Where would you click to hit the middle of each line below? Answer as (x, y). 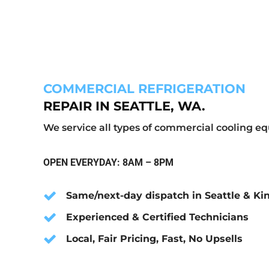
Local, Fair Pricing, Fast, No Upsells (155, 238)
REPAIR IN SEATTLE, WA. (124, 106)
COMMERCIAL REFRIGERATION (144, 88)
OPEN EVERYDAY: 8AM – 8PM (108, 162)
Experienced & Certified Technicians (158, 217)
